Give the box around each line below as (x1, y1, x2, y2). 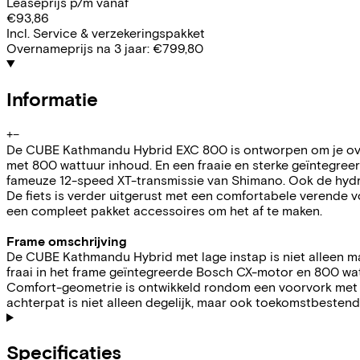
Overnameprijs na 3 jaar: (6, 39, 149, 55)
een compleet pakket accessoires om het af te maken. (6, 202, 322, 218)
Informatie (6, 86, 98, 110)
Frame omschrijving (6, 232, 127, 248)
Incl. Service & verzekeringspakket (6, 24, 205, 40)
